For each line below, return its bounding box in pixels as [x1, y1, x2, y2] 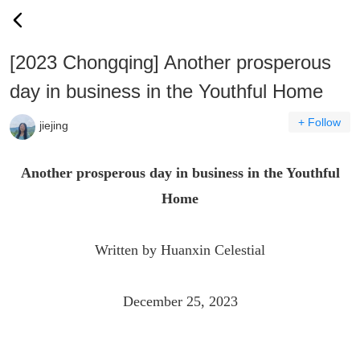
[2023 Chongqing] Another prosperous [10, 51, 331, 73]
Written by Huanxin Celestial [95, 242, 265, 258]
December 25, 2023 [122, 293, 238, 309]
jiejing [39, 119, 68, 133]
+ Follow [298, 116, 341, 129]
